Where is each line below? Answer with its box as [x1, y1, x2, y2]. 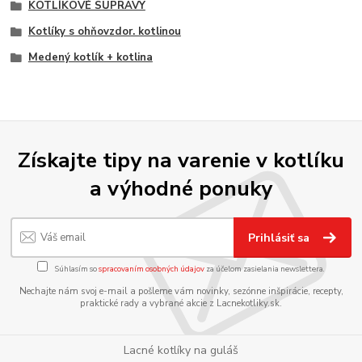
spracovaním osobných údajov [99, 263, 204, 274]
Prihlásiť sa [248, 229, 314, 246]
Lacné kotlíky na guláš [124, 343, 238, 359]
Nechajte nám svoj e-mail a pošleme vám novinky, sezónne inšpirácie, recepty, [19, 285, 343, 298]
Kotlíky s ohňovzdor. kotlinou [27, 24, 181, 40]
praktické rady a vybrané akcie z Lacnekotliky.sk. [80, 297, 282, 310]
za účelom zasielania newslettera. [204, 263, 325, 274]
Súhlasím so [53, 263, 99, 274]
